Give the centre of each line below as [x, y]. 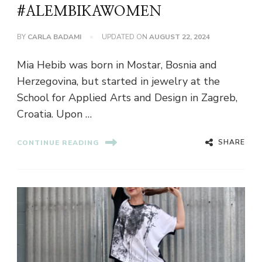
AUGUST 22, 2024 [180, 37]
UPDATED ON [125, 37]
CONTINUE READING [58, 142]
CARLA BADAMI [54, 37]
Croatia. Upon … [54, 114]
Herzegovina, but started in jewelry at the [118, 82]
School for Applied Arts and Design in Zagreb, [127, 98]
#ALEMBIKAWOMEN [89, 12]
